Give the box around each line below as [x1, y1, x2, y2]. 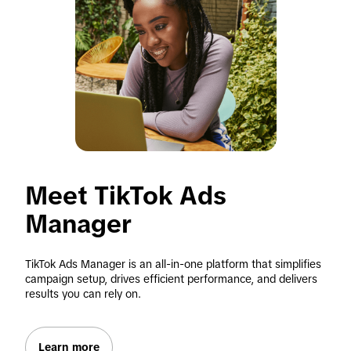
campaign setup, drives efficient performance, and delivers [25, 273, 317, 285]
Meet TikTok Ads [25, 182, 226, 210]
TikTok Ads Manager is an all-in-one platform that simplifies [25, 258, 321, 270]
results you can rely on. [25, 288, 141, 300]
